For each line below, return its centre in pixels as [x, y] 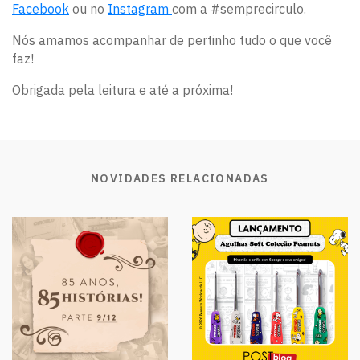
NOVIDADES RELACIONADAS [180, 179]
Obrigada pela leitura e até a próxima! [123, 90]
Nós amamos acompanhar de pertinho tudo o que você [172, 41]
